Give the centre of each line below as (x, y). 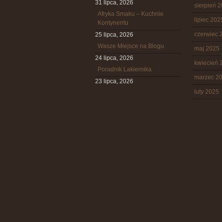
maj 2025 (207, 49)
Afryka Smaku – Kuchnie (131, 14)
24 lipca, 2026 (114, 58)
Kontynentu (113, 23)
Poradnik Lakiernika (125, 69)
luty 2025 (207, 92)
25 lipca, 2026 (114, 35)
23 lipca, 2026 (114, 81)
